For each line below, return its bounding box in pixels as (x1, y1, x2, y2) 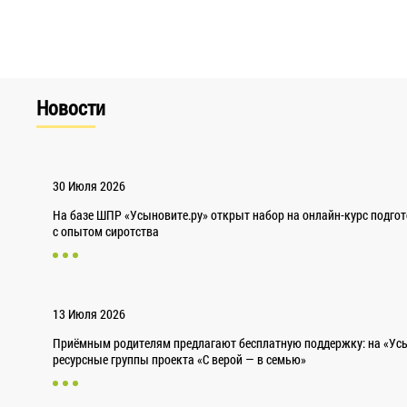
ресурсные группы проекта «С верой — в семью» (53, 351, 307, 369)
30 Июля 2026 (53, 177, 126, 195)
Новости (35, 94, 105, 122)
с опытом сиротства (53, 223, 160, 241)
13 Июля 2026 (53, 305, 126, 323)
